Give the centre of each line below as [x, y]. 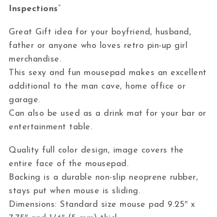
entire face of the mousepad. [69, 164]
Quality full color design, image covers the [96, 150]
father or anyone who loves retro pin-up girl [98, 46]
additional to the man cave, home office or [97, 86]
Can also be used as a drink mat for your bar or [108, 113]
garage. [24, 100]
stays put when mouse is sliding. [75, 191]
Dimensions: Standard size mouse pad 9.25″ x [102, 204]
